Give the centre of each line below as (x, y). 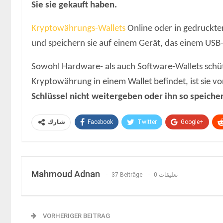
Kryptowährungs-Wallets (78, 28)
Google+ (192, 122)
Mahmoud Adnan (66, 174)
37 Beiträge (127, 175)
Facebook (100, 122)
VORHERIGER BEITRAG (76, 216)
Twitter (147, 122)
